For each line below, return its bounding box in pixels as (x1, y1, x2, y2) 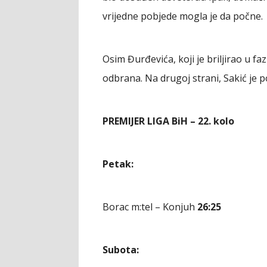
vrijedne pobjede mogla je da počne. (103, 10, 263, 23)
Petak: (103, 157, 133, 171)
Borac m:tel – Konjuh (103, 200, 195, 214)
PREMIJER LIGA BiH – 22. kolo (103, 114, 234, 128)
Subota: (103, 243, 139, 257)
